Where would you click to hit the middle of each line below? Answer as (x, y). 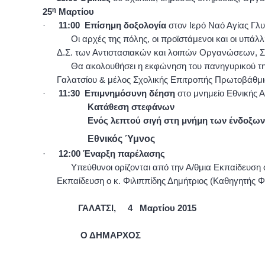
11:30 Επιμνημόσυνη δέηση (117, 93)
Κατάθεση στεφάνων (109, 107)
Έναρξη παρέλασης (123, 154)
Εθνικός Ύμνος (99, 139)
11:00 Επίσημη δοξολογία (114, 25)
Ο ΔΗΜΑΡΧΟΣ (111, 235)
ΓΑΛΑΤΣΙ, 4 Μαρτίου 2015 (137, 208)
